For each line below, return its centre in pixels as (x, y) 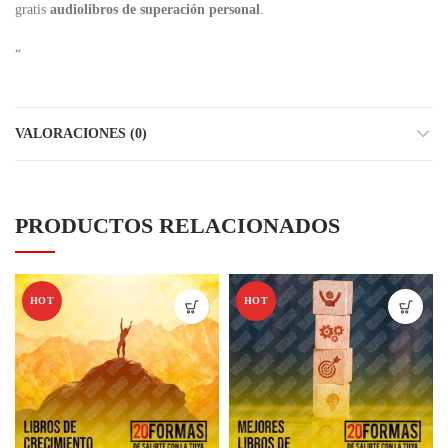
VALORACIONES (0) (81, 133)
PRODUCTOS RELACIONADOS (177, 225)
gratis (32, 9)
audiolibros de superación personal (155, 9)
